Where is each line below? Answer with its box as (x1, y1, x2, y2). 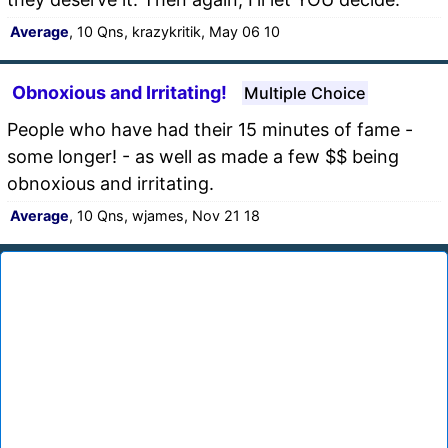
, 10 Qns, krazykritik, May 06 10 (69, 22, 280, 40)
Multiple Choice (244, 82, 366, 103)
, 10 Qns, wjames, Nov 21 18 (69, 206, 260, 224)
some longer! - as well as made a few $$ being (7, 145, 399, 167)
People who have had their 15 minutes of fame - (7, 118, 413, 140)
